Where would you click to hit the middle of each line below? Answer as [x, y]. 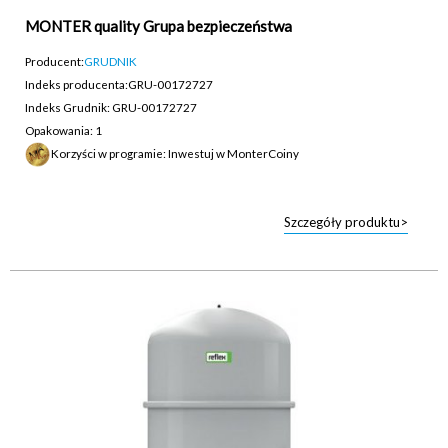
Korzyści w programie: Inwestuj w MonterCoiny [175, 153]
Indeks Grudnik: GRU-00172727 [111, 107]
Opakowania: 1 [63, 130]
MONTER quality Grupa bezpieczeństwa [158, 26]
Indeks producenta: [76, 84]
